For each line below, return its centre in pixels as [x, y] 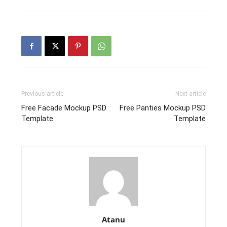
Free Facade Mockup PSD [64, 108]
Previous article [43, 94]
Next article [190, 94]
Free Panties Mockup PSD [162, 108]
